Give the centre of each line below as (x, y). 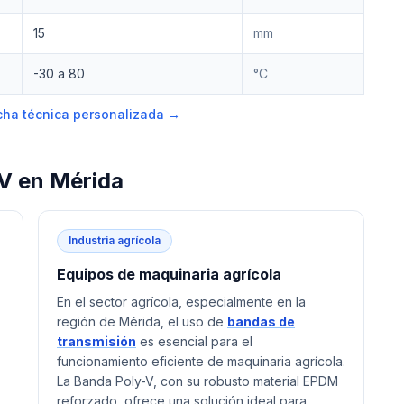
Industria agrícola (115, 240)
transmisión (96, 341)
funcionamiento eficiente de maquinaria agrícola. (201, 361)
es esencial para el (194, 341)
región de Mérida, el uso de (142, 321)
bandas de (261, 321)
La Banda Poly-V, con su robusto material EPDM (197, 381)
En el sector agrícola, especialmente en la (181, 302)
